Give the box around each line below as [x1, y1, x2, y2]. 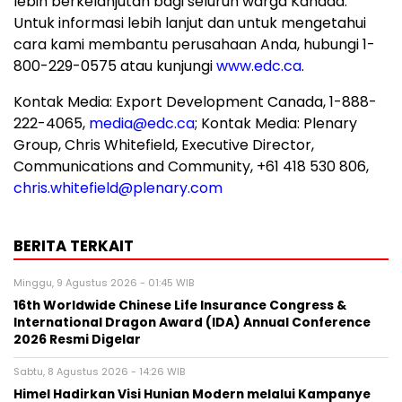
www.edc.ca [216, 56, 301, 76]
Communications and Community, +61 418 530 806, [13, 156, 369, 177]
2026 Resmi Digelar [13, 331, 141, 348]
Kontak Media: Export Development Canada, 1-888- [13, 92, 377, 112]
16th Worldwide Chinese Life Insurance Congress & [13, 297, 346, 314]
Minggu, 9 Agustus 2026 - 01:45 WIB [13, 275, 194, 290]
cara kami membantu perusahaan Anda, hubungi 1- [13, 34, 375, 55]
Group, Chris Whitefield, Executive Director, [13, 135, 314, 155]
